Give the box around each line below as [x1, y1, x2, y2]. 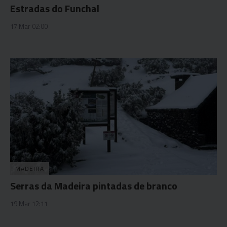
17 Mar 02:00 [10, 21, 48, 31]
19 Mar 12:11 [10, 198, 48, 209]
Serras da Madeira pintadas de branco [10, 177, 177, 194]
